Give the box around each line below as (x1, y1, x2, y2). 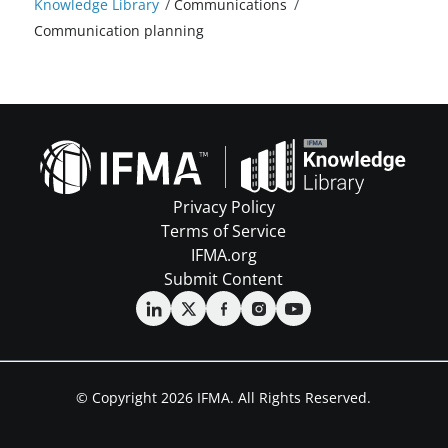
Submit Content (164, 268, 284, 291)
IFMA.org (190, 244, 257, 267)
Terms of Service (161, 220, 287, 243)
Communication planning (33, 21, 204, 41)
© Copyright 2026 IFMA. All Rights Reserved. (76, 388, 372, 408)
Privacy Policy (172, 196, 275, 219)
